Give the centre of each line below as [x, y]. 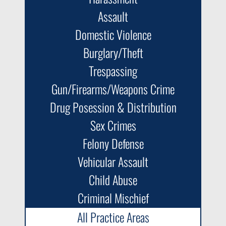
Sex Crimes [113, 125]
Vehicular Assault [113, 162]
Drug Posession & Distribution [113, 107]
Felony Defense [113, 144]
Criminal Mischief [113, 198]
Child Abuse [113, 180]
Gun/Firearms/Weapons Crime [113, 89]
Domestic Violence [113, 35]
